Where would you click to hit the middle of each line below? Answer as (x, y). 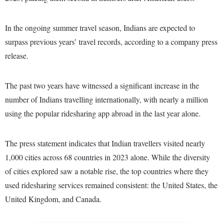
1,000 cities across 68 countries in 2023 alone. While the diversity (108, 157)
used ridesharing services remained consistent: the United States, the (111, 185)
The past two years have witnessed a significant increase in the (102, 86)
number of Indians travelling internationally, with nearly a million (107, 100)
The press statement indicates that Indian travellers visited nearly (105, 143)
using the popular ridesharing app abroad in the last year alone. (103, 113)
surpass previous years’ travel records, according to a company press (111, 42)
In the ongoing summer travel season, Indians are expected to (100, 28)
